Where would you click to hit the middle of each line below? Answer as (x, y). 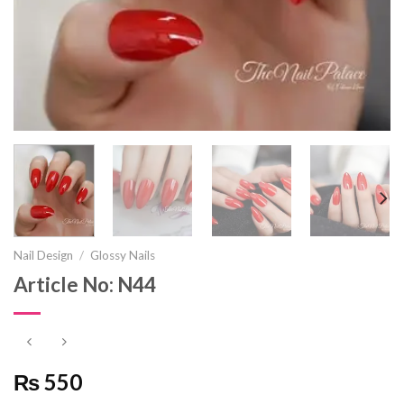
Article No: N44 (85, 284)
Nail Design (43, 255)
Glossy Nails (123, 255)
